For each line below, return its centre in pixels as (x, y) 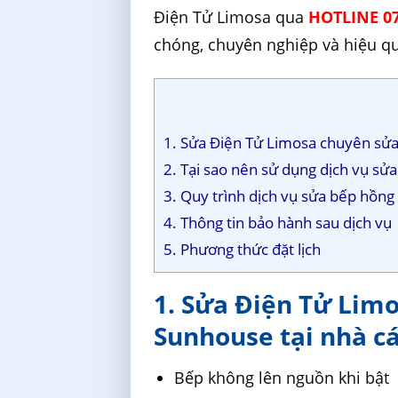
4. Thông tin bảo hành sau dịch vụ (278, 223)
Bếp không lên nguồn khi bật (282, 378)
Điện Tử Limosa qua (231, 16)
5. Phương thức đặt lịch (243, 250)
